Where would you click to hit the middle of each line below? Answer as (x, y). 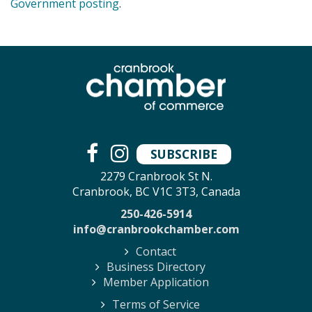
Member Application (156, 282)
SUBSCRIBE (184, 154)
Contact (156, 251)
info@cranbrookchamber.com (156, 229)
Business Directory (156, 267)
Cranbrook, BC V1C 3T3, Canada (156, 192)
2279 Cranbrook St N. (156, 176)
